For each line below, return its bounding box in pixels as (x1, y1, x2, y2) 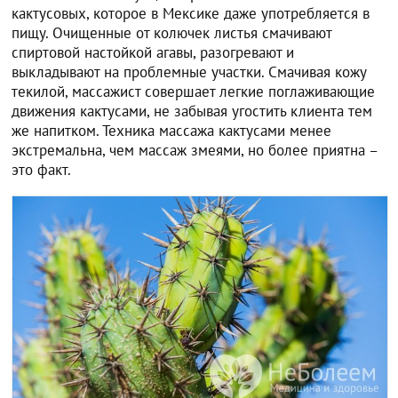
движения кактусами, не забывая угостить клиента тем (12, 100, 373, 121)
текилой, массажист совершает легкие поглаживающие (12, 81, 376, 101)
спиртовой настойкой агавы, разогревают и (12, 42, 295, 62)
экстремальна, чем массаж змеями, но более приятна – (12, 139, 378, 160)
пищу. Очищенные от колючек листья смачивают (12, 22, 332, 43)
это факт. (12, 159, 72, 179)
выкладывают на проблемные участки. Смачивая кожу (12, 61, 367, 82)
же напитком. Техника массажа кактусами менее (12, 120, 332, 140)
